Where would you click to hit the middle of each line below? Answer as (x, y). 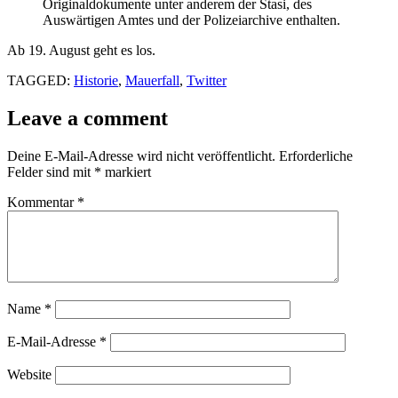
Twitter (207, 80)
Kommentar (42, 202)
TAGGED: (40, 80)
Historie (96, 80)
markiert (126, 171)
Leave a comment (88, 118)
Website (29, 374)
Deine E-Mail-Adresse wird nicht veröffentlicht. (141, 155)
